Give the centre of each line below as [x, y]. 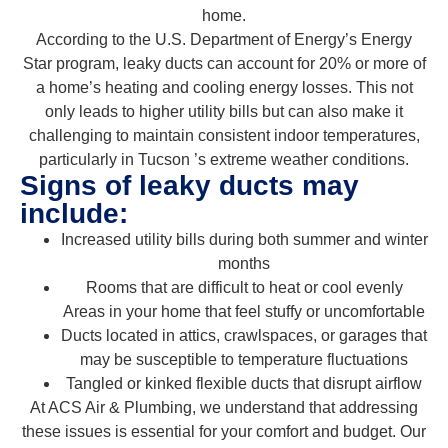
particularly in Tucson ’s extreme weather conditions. [224, 159]
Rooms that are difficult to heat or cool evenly [244, 287]
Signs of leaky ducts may [189, 185]
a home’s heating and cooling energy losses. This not [224, 87]
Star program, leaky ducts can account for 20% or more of [224, 63]
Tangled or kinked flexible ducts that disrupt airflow [244, 383]
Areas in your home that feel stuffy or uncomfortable [244, 311]
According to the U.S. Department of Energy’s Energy [224, 39]
